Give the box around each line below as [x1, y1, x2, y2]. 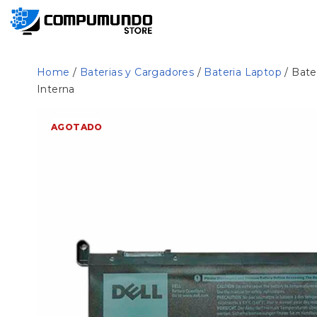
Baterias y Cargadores [79, 66, 195, 79]
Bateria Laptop [204, 66, 282, 79]
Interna [37, 83, 75, 96]
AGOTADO [51, 122, 103, 132]
